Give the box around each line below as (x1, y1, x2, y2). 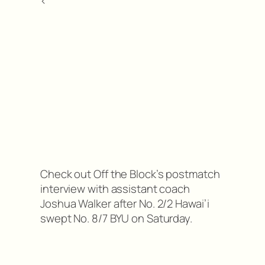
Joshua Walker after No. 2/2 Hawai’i (40, 196, 209, 212)
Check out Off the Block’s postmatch (40, 166, 220, 182)
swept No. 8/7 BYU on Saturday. (40, 211, 192, 227)
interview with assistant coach (40, 181, 190, 197)
